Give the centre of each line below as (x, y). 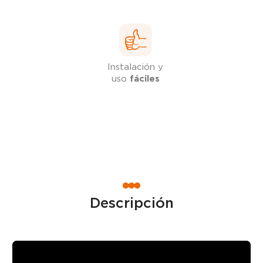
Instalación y (135, 67)
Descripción (131, 203)
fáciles (144, 78)
